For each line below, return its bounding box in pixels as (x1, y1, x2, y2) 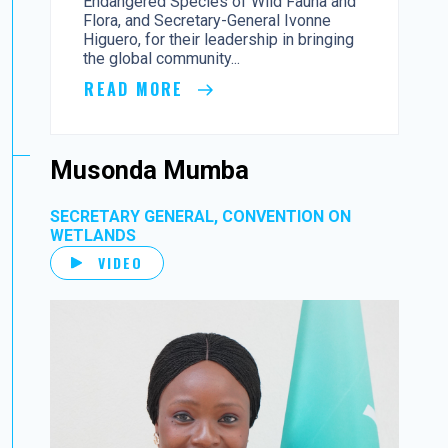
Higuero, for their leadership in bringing (83, 30, 355, 50)
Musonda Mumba (50, 155, 250, 185)
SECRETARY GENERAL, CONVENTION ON (50, 206, 352, 226)
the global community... (83, 49, 241, 69)
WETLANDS (50, 225, 137, 245)
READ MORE (84, 77, 190, 102)
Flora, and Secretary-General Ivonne (83, 11, 332, 31)
